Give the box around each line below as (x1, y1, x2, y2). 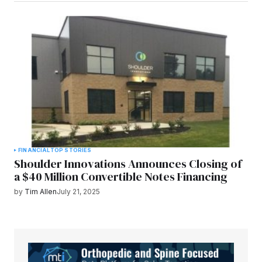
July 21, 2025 (57, 187, 100, 196)
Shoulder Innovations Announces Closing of (14, 156, 242, 173)
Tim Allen (25, 187, 57, 196)
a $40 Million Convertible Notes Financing (14, 168, 227, 185)
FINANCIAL (18, 147, 50, 154)
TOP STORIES (50, 147, 92, 154)
